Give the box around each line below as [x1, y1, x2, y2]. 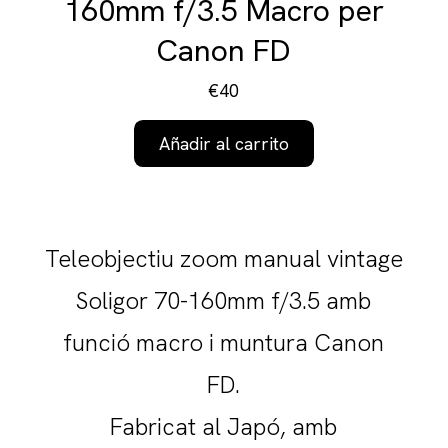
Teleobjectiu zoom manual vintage [44, 243, 403, 275]
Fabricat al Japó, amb [110, 411, 338, 443]
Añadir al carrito [158, 132, 289, 155]
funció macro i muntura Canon [63, 327, 385, 359]
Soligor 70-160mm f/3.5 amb [76, 285, 372, 317]
